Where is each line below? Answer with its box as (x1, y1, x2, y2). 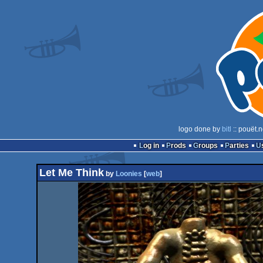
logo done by (178, 125, 222, 133)
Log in (143, 141, 159, 150)
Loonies (115, 170, 142, 178)
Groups (198, 141, 218, 150)
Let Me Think (39, 167, 104, 178)
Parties (229, 141, 249, 150)
